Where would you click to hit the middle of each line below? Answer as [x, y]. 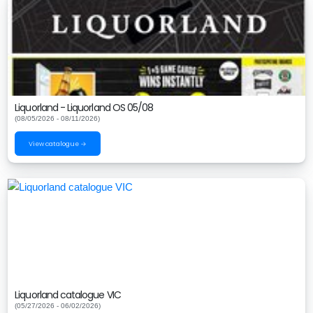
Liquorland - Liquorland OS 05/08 [84, 108]
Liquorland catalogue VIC [68, 295]
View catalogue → [58, 144]
